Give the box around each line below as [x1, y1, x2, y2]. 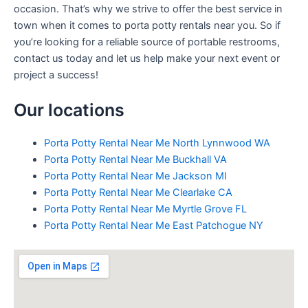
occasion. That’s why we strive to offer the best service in [14, 2, 283, 15]
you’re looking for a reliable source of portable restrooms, [14, 35, 280, 48]
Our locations [14, 99, 124, 120]
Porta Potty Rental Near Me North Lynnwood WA [43, 136, 270, 149]
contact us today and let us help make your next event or [14, 52, 280, 65]
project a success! [14, 68, 98, 81]
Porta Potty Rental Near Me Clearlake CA [43, 186, 232, 199]
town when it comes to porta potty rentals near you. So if [14, 19, 280, 32]
